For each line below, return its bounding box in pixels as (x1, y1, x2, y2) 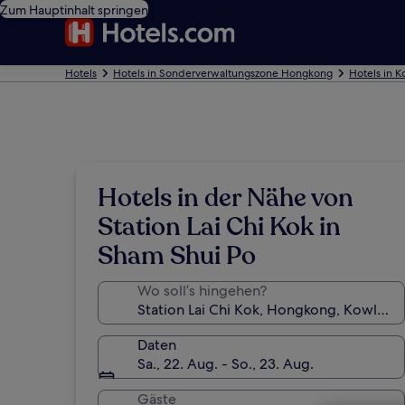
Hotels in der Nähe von (98, 181, 353, 215)
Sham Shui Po (98, 239, 256, 273)
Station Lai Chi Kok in (98, 210, 341, 244)
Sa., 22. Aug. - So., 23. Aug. (137, 354, 314, 373)
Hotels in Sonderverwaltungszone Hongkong (113, 66, 333, 80)
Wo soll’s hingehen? (137, 281, 267, 300)
